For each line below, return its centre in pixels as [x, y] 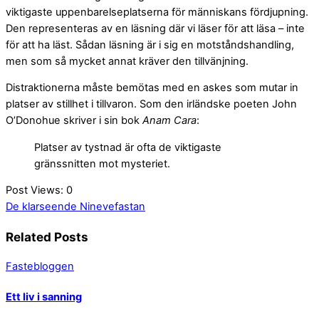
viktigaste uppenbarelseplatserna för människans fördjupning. [157, 12]
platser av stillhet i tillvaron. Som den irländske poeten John [151, 104]
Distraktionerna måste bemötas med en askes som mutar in [152, 88]
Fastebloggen [40, 267]
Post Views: [35, 190]
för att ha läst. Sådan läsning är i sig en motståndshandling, [150, 45]
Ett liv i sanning [44, 297]
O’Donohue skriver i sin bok [74, 121]
